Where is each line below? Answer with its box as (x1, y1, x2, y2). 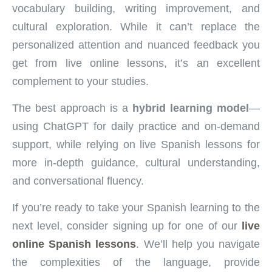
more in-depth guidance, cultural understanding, (12, 156, 260, 169)
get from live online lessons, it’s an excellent (12, 56, 260, 69)
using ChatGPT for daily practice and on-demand (12, 120, 260, 132)
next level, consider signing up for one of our (12, 220, 237, 233)
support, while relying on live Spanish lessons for (12, 138, 260, 151)
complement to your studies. (12, 75, 149, 87)
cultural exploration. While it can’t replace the (12, 20, 260, 33)
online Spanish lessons (12, 238, 137, 251)
